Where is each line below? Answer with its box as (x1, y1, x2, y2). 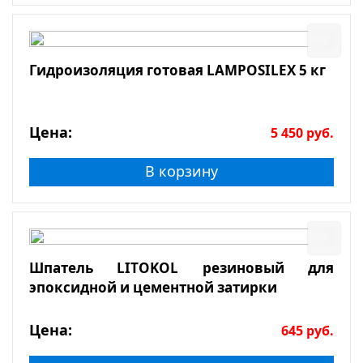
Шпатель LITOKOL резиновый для (29, 258, 334, 278)
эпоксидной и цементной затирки (29, 278, 277, 297)
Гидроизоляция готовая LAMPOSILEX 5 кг (29, 61, 326, 80)
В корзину (145, 161, 218, 181)
